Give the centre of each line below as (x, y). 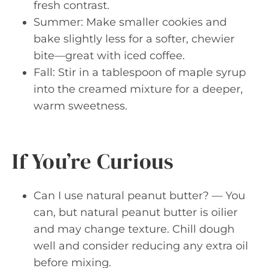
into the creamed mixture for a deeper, (138, 89)
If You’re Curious (93, 161)
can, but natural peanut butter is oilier (135, 212)
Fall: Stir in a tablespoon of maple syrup (140, 72)
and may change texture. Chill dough (134, 229)
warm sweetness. (80, 106)
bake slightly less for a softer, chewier (134, 39)
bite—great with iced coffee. (109, 55)
